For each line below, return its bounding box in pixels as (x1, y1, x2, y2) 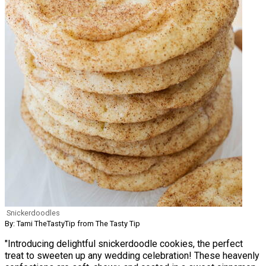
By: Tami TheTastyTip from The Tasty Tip (5, 218, 140, 228)
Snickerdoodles (7, 208, 60, 217)
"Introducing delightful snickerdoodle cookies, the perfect (5, 237, 243, 249)
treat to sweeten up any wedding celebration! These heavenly (5, 249, 259, 261)
